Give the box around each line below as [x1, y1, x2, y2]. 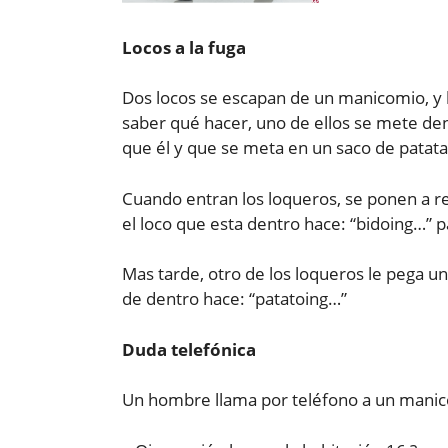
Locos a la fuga [122, 35, 246, 59]
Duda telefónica [122, 337, 256, 361]
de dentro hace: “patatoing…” [122, 287, 347, 311]
